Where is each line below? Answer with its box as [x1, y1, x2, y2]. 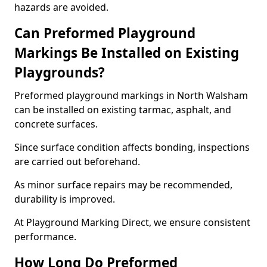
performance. [14, 230, 76, 243]
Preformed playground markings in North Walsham [14, 89, 248, 102]
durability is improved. [14, 193, 115, 206]
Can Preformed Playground [14, 24, 195, 42]
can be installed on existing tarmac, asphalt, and [14, 103, 231, 116]
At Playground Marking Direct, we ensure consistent [14, 216, 250, 229]
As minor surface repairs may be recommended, [14, 178, 232, 191]
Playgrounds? [14, 63, 105, 82]
